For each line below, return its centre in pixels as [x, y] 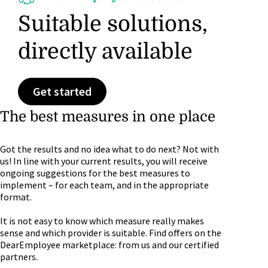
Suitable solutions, [113, 24]
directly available [105, 51]
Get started [62, 91]
